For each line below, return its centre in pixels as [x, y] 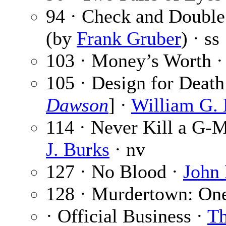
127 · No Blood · [115, 172]
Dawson [77, 105]
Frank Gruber [129, 39]
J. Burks [78, 150]
